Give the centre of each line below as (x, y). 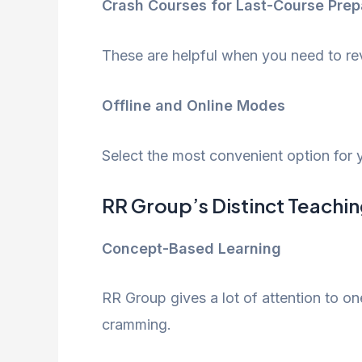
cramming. (137, 325)
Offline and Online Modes (194, 105)
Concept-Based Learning (192, 248)
